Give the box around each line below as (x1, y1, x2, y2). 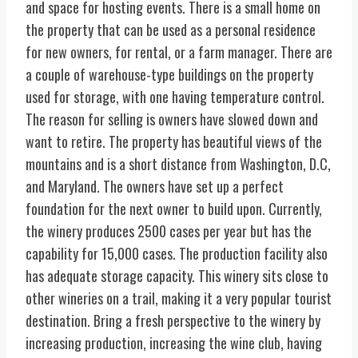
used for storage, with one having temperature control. (26, 86, 324, 107)
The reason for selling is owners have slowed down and (26, 108, 318, 129)
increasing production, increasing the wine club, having (26, 332, 322, 353)
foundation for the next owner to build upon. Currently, (26, 197, 322, 219)
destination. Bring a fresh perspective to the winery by (26, 309, 320, 331)
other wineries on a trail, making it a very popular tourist (26, 287, 332, 308)
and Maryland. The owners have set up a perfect (26, 175, 284, 197)
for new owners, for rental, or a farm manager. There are (26, 41, 332, 62)
